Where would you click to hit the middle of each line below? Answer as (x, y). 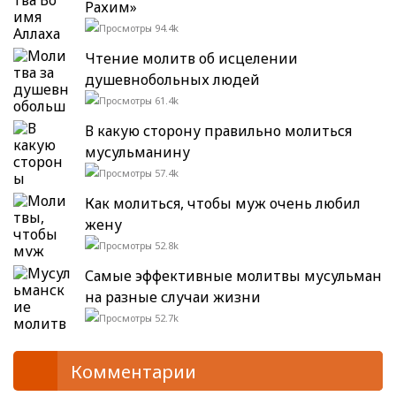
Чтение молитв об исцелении (191, 59)
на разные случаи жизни (173, 297)
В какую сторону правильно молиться (218, 131)
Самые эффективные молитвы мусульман (233, 276)
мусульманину (137, 152)
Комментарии (133, 372)
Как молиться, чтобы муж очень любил (223, 204)
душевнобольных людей (172, 80)
